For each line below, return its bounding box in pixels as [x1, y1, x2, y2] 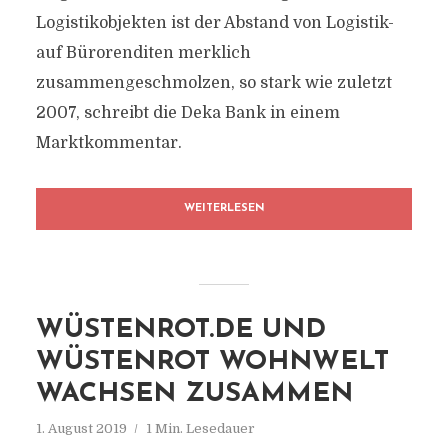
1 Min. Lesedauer [145, 421, 255, 436]
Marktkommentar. [35, 134, 182, 152]
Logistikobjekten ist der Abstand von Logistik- [35, 14, 394, 32]
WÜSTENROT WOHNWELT [35, 349, 389, 376]
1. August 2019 [35, 421, 127, 436]
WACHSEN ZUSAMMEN [35, 381, 353, 408]
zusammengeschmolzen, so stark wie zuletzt [35, 74, 392, 92]
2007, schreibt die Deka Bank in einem [35, 104, 340, 122]
